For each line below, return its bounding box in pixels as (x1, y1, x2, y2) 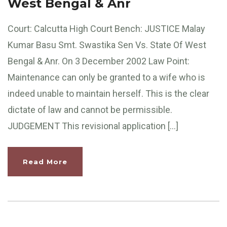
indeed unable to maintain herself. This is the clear (8, 88, 209, 99)
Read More (23, 157, 67, 166)
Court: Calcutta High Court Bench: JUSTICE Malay (8, 23, 205, 34)
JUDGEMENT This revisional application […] (8, 120, 178, 131)
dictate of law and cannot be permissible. (8, 104, 172, 115)
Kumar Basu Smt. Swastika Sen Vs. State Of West (8, 39, 206, 50)
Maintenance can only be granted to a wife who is (8, 71, 205, 83)
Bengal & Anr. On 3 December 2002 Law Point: (8, 55, 190, 66)
